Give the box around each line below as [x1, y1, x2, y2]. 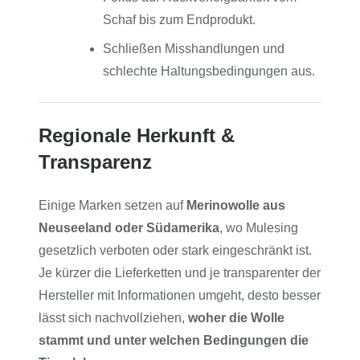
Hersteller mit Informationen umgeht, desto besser [39, 288, 321, 302]
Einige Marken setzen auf [39, 198, 186, 212]
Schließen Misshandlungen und [103, 42, 284, 55]
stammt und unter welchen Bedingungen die [39, 333, 309, 347]
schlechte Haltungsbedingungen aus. [103, 64, 315, 78]
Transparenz [39, 151, 152, 173]
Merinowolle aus [186, 198, 285, 212]
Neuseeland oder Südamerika [39, 221, 219, 235]
